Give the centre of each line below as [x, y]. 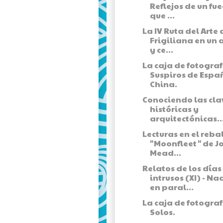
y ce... [161, 50]
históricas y [174, 109]
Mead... [165, 153]
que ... [162, 15]
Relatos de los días [182, 168]
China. [163, 84]
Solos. [162, 212]
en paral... [171, 187]
